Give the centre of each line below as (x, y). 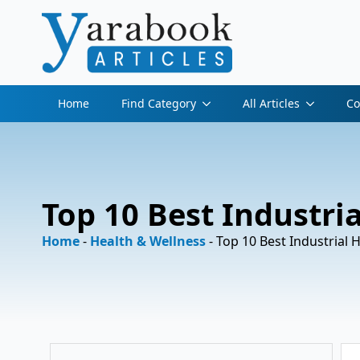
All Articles (271, 103)
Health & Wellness (148, 241)
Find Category (159, 103)
